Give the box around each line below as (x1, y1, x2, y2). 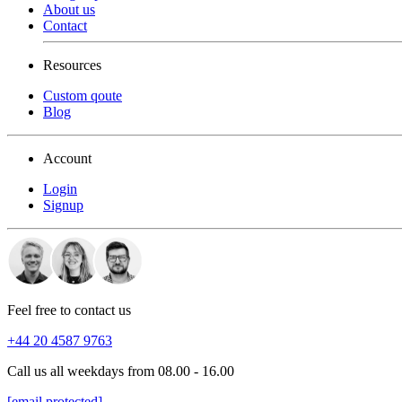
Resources (43, 57, 101, 73)
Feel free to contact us (7, 301, 131, 318)
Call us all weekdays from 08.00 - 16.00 (7, 363, 234, 379)
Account (43, 150, 92, 166)
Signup (43, 197, 83, 213)
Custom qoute (43, 87, 122, 103)
